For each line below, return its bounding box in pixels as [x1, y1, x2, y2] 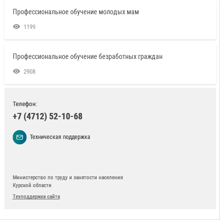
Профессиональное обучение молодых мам [12, 7, 139, 16]
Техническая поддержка [30, 133, 91, 140]
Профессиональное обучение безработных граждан [12, 52, 163, 60]
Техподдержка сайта [12, 193, 60, 200]
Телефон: [12, 100, 37, 108]
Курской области [12, 182, 52, 189]
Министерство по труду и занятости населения [12, 174, 123, 181]
